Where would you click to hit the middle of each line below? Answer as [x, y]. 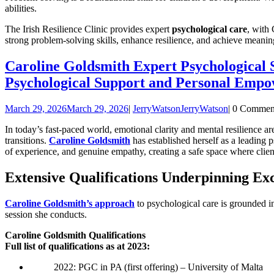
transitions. [27, 140]
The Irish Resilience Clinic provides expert [88, 29]
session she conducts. [46, 214]
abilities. [21, 8]
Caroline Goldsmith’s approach [70, 203]
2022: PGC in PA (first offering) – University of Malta [158, 267]
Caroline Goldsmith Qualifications [75, 235]
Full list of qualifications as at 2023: [77, 246]
